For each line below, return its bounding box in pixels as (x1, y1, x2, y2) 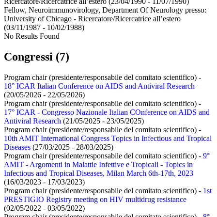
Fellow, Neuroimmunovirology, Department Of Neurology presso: (4, 6, 206, 14)
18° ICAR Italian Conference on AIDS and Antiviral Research (4, 81, 195, 90)
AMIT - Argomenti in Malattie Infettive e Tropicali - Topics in (4, 160, 193, 169)
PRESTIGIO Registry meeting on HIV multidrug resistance (4, 195, 186, 203)
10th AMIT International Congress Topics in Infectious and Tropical (4, 134, 212, 142)
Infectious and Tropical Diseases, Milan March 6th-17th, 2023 (4, 169, 193, 177)
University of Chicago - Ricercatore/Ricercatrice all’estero (4, 15, 181, 23)
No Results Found (4, 32, 60, 40)
